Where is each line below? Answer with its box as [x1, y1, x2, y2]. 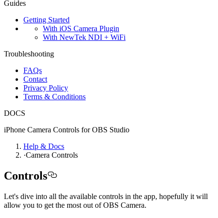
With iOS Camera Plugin [43, 24, 119, 33]
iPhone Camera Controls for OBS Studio [4, 125, 129, 134]
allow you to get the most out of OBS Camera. [4, 200, 146, 209]
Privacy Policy [23, 83, 68, 92]
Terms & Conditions [23, 92, 86, 101]
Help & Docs [23, 142, 64, 150]
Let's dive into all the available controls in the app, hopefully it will [4, 192, 208, 200]
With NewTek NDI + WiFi [43, 33, 126, 41]
